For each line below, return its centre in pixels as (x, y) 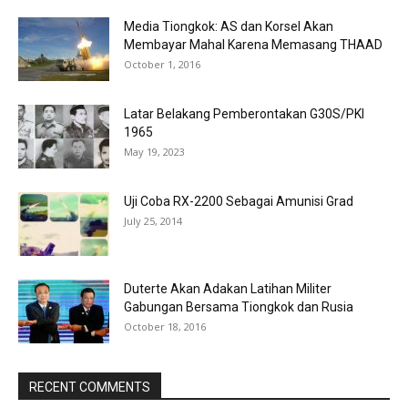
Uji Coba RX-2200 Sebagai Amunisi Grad (239, 201)
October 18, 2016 (165, 326)
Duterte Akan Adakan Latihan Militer (228, 288)
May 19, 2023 (154, 151)
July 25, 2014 (153, 220)
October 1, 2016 (162, 64)
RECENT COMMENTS (90, 387)
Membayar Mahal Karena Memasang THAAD (253, 44)
